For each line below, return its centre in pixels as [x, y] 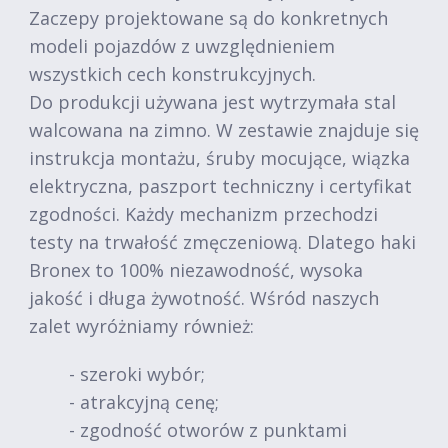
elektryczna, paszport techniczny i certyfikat [220, 186]
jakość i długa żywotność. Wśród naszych [204, 298]
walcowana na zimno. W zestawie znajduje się [224, 130]
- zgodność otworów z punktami [208, 430]
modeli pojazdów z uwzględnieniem [182, 46]
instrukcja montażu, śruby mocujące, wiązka [219, 158]
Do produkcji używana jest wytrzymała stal [212, 102]
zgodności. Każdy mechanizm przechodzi [203, 214]
